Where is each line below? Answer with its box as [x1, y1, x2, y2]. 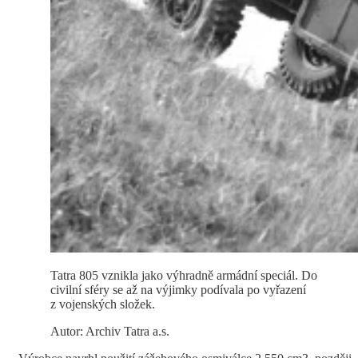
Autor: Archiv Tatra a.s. [50, 324, 169, 339]
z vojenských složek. [50, 297, 155, 312]
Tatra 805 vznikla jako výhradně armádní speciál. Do [50, 268, 317, 283]
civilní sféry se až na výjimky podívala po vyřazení [50, 283, 306, 297]
